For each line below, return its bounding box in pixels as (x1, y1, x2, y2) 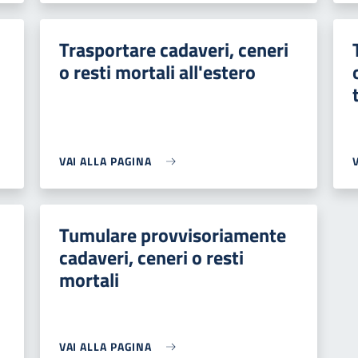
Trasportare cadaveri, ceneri (58, 35, 288, 64)
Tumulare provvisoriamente (58, 221, 286, 249)
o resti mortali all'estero (58, 58, 256, 86)
